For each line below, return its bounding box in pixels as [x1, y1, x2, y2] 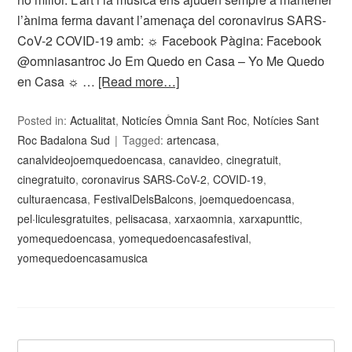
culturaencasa [17, 191, 88, 207]
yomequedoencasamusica [17, 250, 148, 266]
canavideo [169, 152, 221, 167]
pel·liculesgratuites [17, 211, 110, 226]
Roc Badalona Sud [17, 132, 111, 148]
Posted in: [17, 112, 71, 128]
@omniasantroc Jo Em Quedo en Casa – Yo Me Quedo [17, 52, 325, 70]
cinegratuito [17, 171, 76, 187]
